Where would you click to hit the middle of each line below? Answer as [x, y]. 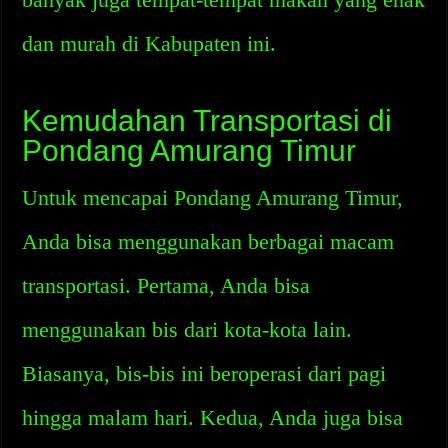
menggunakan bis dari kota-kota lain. [187, 329]
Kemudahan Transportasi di [207, 120]
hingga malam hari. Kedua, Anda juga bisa [213, 417]
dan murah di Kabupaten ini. [149, 43]
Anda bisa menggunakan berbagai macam [208, 241]
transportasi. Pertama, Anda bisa [166, 285]
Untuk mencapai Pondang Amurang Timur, [213, 197]
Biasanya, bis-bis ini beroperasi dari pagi [204, 373]
